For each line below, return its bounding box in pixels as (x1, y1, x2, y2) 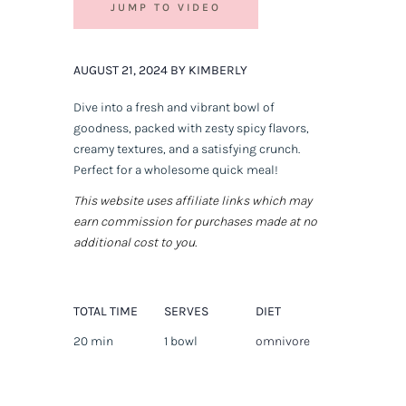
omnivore (256, 333, 311, 350)
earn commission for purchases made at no (72, 214, 317, 230)
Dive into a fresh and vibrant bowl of (72, 100, 275, 116)
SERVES (164, 304, 209, 320)
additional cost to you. (72, 235, 197, 251)
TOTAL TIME (72, 304, 138, 320)
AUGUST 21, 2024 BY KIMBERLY (72, 63, 247, 79)
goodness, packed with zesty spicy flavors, (72, 121, 309, 137)
